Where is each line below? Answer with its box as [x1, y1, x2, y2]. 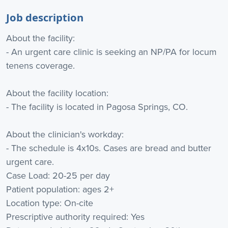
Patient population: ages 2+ [6, 183, 114, 196]
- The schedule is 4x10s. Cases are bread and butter [6, 141, 211, 155]
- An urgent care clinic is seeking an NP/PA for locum [6, 45, 217, 59]
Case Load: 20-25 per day [6, 169, 110, 182]
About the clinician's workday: [6, 128, 124, 141]
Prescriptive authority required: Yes [6, 210, 145, 223]
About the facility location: [6, 87, 108, 100]
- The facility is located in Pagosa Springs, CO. [6, 100, 188, 113]
